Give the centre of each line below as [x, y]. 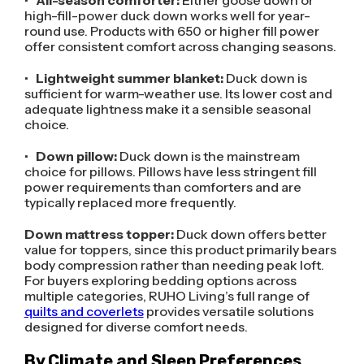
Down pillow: [77, 156]
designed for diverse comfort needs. [136, 327]
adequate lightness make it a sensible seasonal [167, 109]
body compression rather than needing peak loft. [174, 265]
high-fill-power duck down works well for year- [167, 16]
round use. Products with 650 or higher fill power [171, 31]
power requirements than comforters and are [162, 187]
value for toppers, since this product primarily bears [180, 250]
